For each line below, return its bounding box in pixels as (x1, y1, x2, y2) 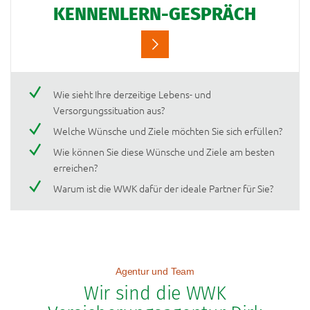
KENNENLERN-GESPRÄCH (53, 3, 257, 26)
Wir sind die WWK (84, 282, 226, 305)
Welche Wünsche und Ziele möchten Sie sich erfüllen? (53, 124, 282, 138)
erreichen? (53, 161, 98, 175)
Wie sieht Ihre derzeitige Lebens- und (53, 87, 211, 102)
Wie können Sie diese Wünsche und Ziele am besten (53, 145, 275, 159)
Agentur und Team (115, 266, 194, 277)
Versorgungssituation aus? (53, 103, 165, 118)
